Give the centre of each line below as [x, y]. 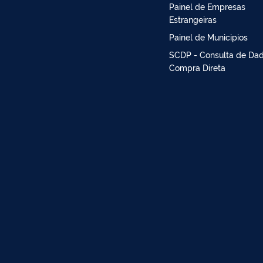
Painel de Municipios [208, 36]
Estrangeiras [193, 19]
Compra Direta [197, 67]
